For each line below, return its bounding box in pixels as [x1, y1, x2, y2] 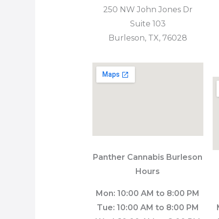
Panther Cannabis [93, 152, 167, 162]
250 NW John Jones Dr [103, 4, 193, 14]
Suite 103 [130, 19, 166, 28]
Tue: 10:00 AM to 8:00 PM [96, 202, 199, 212]
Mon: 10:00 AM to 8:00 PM [96, 188, 200, 198]
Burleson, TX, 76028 [108, 33, 187, 43]
